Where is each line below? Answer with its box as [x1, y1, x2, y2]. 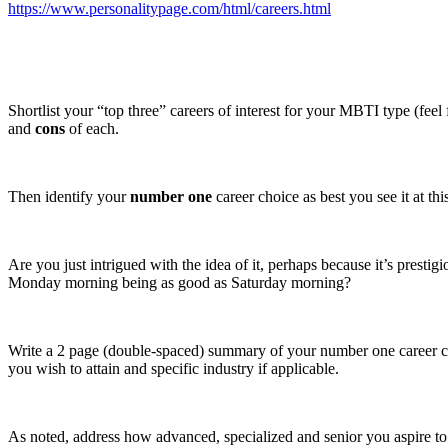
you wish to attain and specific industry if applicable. [8, 359, 339, 377]
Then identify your [8, 187, 130, 205]
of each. [65, 119, 119, 137]
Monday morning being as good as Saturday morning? [8, 273, 351, 291]
